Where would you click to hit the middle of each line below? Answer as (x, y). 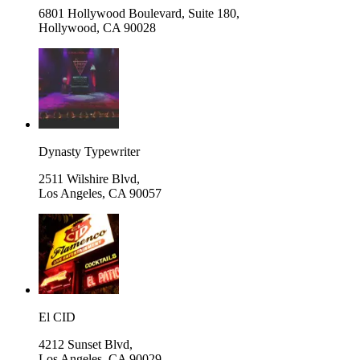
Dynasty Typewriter (89, 151)
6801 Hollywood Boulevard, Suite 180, (139, 13)
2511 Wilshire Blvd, (89, 178)
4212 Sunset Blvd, (86, 344)
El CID (57, 317)
